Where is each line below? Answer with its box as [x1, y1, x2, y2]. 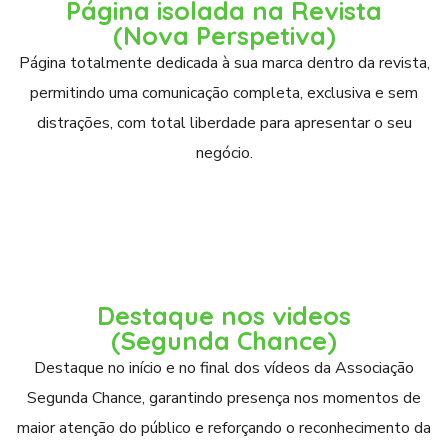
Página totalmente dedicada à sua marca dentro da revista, [18, 52, 430, 74]
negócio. [195, 142, 253, 164]
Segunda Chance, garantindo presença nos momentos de [27, 387, 421, 409]
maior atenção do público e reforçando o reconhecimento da [17, 417, 431, 439]
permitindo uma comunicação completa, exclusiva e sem [30, 82, 418, 104]
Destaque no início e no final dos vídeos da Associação [34, 357, 414, 379]
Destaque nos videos [97, 300, 351, 331]
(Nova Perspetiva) [112, 20, 336, 51]
